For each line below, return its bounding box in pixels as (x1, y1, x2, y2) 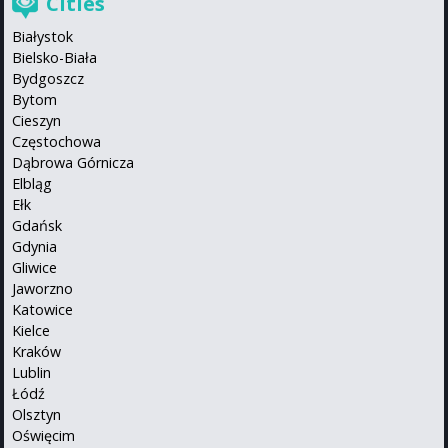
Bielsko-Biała (12, 47, 97, 67)
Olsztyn (12, 404, 61, 424)
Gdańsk (12, 215, 62, 235)
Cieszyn (12, 110, 61, 130)
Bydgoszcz (12, 68, 84, 88)
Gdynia (12, 236, 57, 256)
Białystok (12, 26, 73, 46)
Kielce (12, 320, 50, 340)
